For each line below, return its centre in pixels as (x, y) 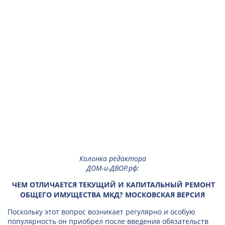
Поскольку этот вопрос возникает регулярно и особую (101, 212)
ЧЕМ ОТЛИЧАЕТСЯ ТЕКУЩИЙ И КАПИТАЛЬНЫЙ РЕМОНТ (114, 185)
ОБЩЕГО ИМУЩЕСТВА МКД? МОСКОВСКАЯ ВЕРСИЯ (113, 195)
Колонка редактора (113, 158)
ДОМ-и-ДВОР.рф (111, 168)
